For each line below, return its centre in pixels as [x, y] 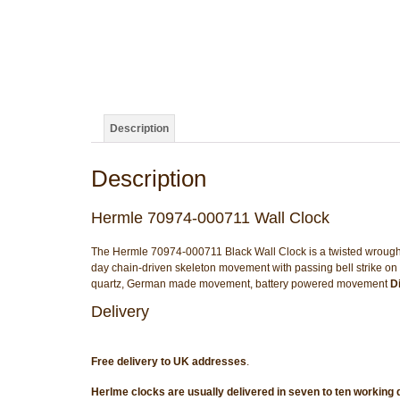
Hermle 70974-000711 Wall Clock [210, 217]
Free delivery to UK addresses [169, 361]
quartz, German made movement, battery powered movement [241, 283]
